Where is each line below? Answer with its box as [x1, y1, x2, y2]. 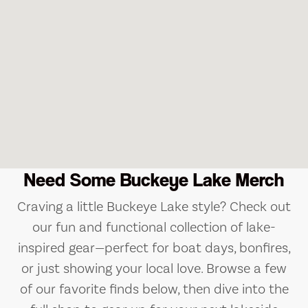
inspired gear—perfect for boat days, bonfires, [17, 239, 291, 257]
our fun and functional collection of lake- [32, 219, 276, 236]
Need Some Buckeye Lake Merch [24, 168, 284, 191]
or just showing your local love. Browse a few [21, 260, 287, 278]
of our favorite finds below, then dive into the [19, 280, 289, 298]
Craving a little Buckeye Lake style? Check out [17, 198, 291, 216]
